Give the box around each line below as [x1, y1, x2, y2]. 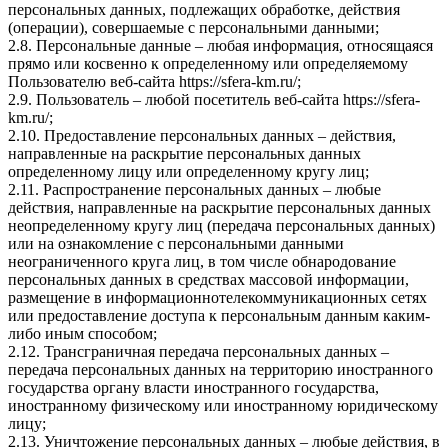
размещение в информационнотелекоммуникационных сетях [8, 289, 427, 307]
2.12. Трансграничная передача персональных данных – [8, 343, 389, 361]
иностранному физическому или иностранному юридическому [8, 397, 438, 415]
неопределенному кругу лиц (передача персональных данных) [8, 217, 435, 235]
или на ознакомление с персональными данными [8, 235, 344, 253]
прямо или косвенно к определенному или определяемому [8, 55, 408, 73]
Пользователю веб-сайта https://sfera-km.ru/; [8, 73, 301, 91]
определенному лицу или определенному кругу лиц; [8, 163, 369, 181]
